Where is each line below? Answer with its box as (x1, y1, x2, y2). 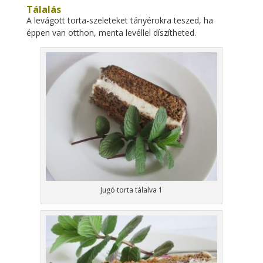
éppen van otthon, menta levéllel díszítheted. (26, 27, 196, 38)
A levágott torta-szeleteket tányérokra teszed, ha (26, 15, 213, 26)
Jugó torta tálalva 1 (100, 185, 163, 195)
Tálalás (26, 3, 61, 16)
